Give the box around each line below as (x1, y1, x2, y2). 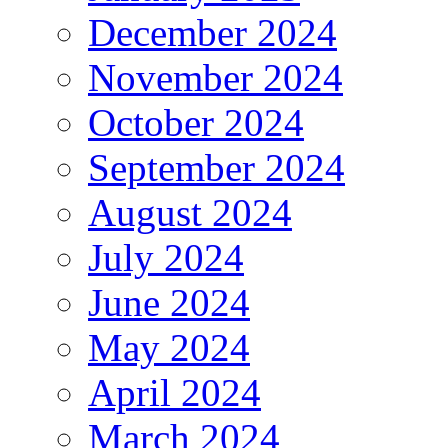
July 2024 (88, 236, 244, 280)
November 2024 (88, 56, 343, 100)
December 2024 (88, 11, 337, 55)
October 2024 (88, 101, 304, 145)
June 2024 (88, 281, 250, 325)
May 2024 (88, 326, 250, 370)
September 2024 (88, 146, 345, 190)
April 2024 (88, 371, 261, 415)
